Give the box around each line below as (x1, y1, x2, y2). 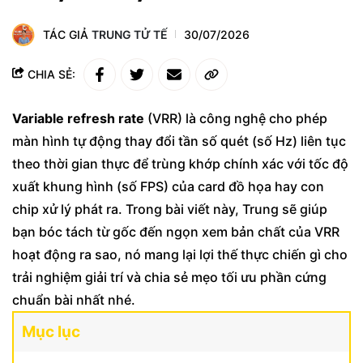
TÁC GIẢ (43, 28, 92, 42)
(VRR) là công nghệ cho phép (144, 109, 327, 126)
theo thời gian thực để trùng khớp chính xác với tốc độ (12, 155, 348, 172)
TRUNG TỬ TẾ (92, 28, 168, 42)
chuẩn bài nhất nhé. (12, 291, 135, 308)
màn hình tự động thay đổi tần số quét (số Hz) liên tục (12, 132, 346, 149)
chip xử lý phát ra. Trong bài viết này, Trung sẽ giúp (12, 200, 327, 217)
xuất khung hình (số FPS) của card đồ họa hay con (12, 177, 324, 194)
